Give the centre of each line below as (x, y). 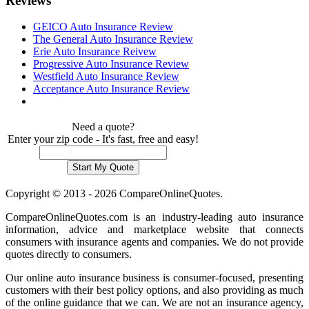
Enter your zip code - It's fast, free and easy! (103, 139)
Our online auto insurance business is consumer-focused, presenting (154, 278)
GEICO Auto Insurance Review (103, 27)
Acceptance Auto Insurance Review (111, 89)
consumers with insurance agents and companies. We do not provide (154, 242)
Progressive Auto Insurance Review (111, 64)
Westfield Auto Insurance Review (106, 77)
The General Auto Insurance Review (113, 39)
